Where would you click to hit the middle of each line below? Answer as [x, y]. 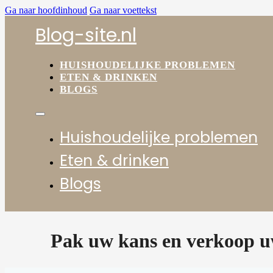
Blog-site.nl [86, 35]
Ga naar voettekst [123, 10]
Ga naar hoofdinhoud [46, 10]
